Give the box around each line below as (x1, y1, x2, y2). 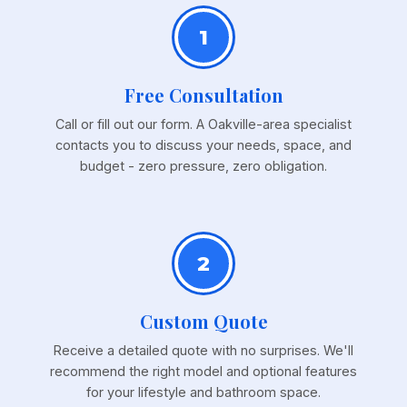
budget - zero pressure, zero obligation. (80, 158, 327, 174)
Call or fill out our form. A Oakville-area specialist (55, 116, 352, 133)
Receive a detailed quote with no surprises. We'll (54, 342, 353, 359)
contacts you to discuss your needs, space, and (55, 137, 352, 154)
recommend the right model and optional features (50, 363, 357, 380)
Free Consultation (124, 83, 283, 108)
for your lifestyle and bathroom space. (86, 384, 321, 401)
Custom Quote (139, 309, 268, 334)
